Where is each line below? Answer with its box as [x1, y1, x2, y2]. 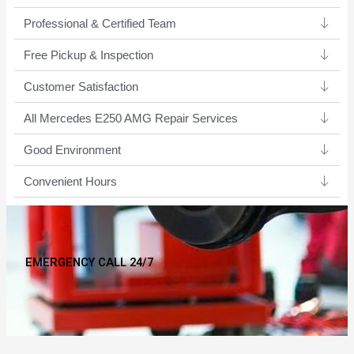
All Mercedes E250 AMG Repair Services [23, 111, 238, 125]
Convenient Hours [23, 175, 117, 188]
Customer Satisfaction [23, 80, 138, 93]
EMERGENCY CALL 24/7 [24, 254, 153, 269]
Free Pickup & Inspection [23, 48, 153, 62]
